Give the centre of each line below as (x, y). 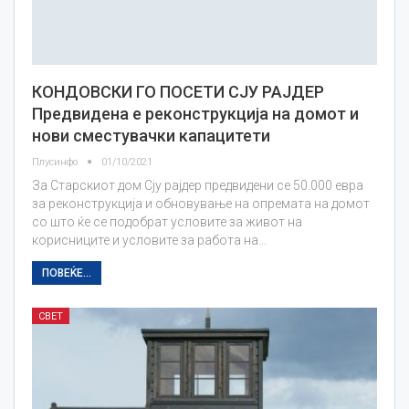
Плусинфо (56, 162)
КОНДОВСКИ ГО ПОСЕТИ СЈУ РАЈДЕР (178, 91)
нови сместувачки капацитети (151, 135)
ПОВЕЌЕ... (67, 273)
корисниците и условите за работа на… (149, 240)
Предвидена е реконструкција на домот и (195, 113)
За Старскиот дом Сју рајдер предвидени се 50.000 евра (198, 185)
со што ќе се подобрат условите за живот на (167, 221)
